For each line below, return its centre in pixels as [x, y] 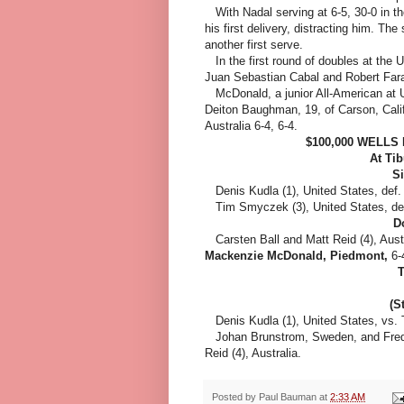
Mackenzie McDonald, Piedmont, [298, 256]
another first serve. [254, 45]
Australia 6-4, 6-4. [251, 126]
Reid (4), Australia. [253, 353]
